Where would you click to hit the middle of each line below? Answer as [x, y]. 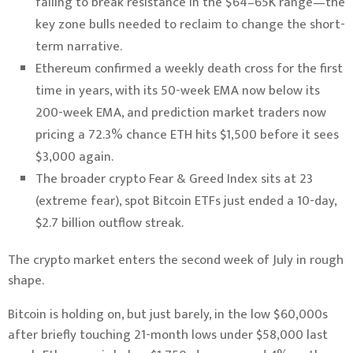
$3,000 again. [74, 157]
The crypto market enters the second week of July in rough [176, 260]
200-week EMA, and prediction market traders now [181, 113]
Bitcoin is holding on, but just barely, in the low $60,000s [168, 314]
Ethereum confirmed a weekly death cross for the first [189, 69]
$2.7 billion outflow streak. [110, 223]
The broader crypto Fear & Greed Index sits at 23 [174, 179]
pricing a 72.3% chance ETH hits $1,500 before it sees [187, 135]
